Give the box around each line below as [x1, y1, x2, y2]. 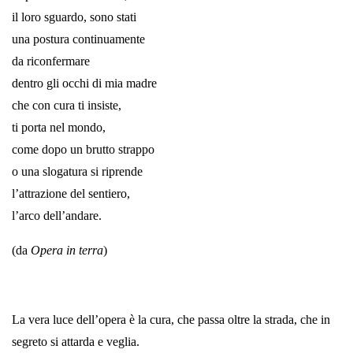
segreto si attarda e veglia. [12, 334, 139, 348]
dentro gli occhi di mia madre [12, 76, 157, 90]
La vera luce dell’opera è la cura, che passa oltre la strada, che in [12, 312, 330, 326]
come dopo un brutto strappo [12, 142, 154, 156]
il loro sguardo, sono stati [12, 9, 136, 24]
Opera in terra [31, 243, 103, 257]
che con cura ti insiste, [12, 98, 121, 112]
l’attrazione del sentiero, [12, 186, 130, 200]
